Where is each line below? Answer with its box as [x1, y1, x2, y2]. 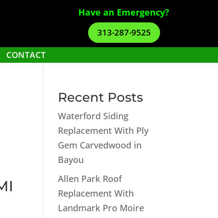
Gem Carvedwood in [58, 139, 142, 151]
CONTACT [6, 49, 46, 60]
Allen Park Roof [58, 173, 122, 184]
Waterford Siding [58, 110, 129, 122]
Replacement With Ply [58, 125, 149, 136]
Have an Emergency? [78, 6, 170, 18]
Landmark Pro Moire [58, 202, 145, 214]
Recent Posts [58, 90, 144, 105]
